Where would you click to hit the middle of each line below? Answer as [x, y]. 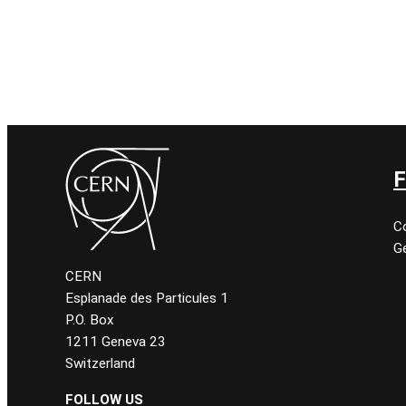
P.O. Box [90, 319]
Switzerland [100, 363]
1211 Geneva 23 [116, 341]
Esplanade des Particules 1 [147, 298]
